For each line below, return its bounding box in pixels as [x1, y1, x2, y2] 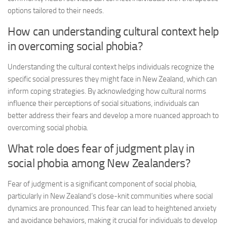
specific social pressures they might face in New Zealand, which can [8, 74, 217, 84]
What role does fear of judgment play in [8, 142, 195, 156]
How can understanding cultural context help [8, 25, 219, 39]
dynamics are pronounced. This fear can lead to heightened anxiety [8, 204, 216, 213]
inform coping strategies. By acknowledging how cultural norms [8, 87, 206, 96]
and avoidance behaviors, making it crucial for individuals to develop [8, 216, 217, 225]
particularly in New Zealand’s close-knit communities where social [8, 192, 213, 201]
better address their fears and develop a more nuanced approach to [8, 111, 219, 120]
